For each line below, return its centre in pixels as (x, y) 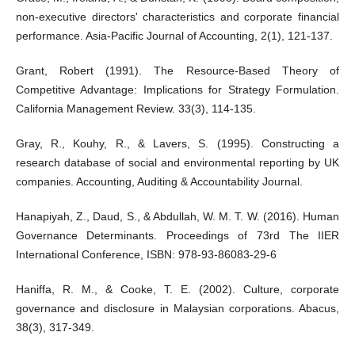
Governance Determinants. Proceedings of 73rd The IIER (177, 235)
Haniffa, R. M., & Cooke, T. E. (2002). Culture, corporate (177, 289)
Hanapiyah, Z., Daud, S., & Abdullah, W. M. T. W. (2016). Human (177, 216)
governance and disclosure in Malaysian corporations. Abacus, (177, 308)
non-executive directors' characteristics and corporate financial (177, 16)
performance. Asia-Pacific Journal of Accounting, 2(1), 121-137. (174, 35)
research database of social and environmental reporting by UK (177, 162)
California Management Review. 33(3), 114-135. (136, 108)
